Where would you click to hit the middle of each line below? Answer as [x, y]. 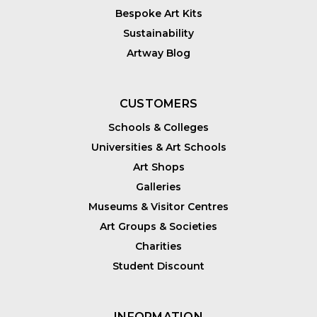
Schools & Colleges [158, 128]
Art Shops [158, 167]
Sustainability [158, 34]
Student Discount [158, 266]
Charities [158, 247]
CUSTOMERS [158, 104]
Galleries [158, 187]
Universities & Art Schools [158, 148]
